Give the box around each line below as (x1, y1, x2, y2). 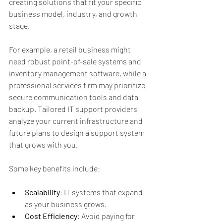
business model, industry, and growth (9, 9, 139, 18)
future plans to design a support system (9, 128, 146, 137)
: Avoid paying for (77, 211, 136, 221)
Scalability (25, 187, 60, 197)
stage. (9, 21, 30, 30)
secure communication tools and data (9, 92, 140, 102)
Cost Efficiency (25, 211, 77, 221)
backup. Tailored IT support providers (9, 104, 139, 113)
